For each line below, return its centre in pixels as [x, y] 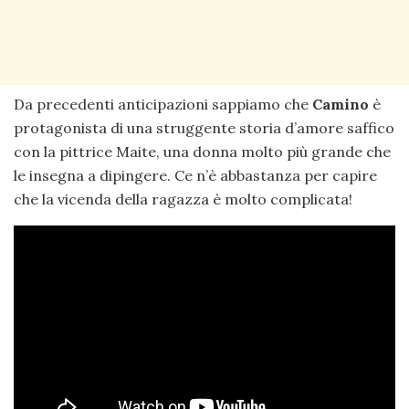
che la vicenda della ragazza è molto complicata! [183, 199]
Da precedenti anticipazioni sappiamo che [161, 105]
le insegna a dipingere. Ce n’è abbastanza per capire [195, 176]
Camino [339, 105]
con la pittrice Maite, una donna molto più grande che [202, 152]
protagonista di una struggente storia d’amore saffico [204, 128]
